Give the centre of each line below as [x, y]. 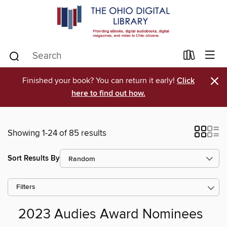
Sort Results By [34, 158]
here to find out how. [108, 93]
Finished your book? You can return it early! [100, 81]
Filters [26, 187]
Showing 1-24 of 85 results [57, 133]
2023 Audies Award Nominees [110, 215]
